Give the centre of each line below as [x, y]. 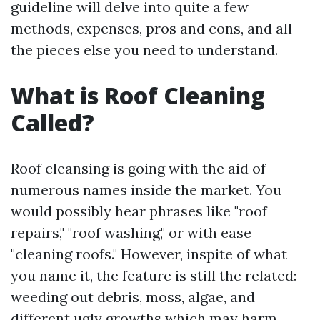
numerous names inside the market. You [146, 190]
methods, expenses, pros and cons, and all [151, 28]
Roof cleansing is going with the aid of [138, 168]
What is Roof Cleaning [138, 95]
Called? [52, 122]
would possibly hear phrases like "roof [139, 211]
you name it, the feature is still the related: [154, 275]
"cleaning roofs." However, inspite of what [149, 254]
